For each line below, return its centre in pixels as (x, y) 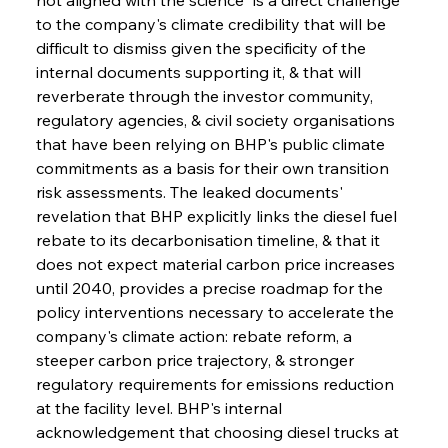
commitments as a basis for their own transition (214, 167)
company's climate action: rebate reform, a (195, 335)
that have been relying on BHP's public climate (212, 143)
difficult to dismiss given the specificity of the (202, 47)
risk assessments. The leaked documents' (191, 191)
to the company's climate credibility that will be (212, 23)
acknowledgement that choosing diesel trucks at (219, 431)
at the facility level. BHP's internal (160, 407)
